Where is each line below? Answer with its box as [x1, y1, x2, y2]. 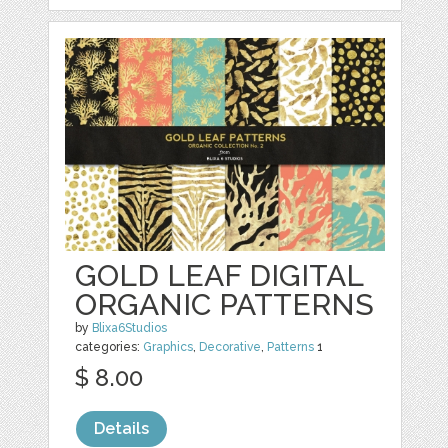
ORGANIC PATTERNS [75, 286, 375, 322]
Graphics [143, 339, 194, 354]
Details [94, 418, 150, 438]
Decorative [199, 339, 262, 354]
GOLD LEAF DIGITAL [75, 257, 364, 293]
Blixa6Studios [92, 320, 168, 335]
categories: [75, 339, 144, 354]
